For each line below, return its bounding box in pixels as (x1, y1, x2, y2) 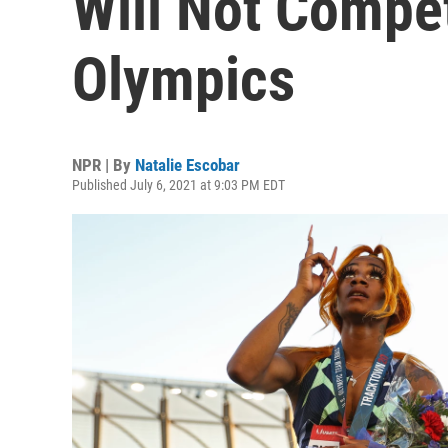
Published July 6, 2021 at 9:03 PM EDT (72, 177, 285, 193)
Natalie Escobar (135, 155, 240, 175)
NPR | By (72, 155, 135, 175)
